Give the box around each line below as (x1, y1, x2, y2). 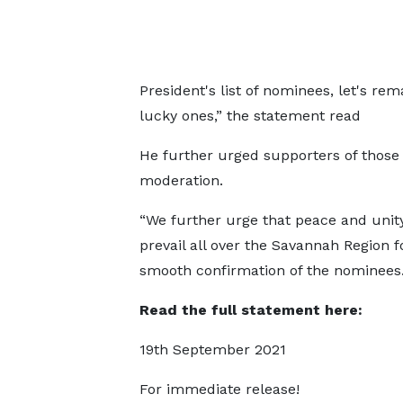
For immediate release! (139, 381, 300, 398)
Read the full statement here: (139, 301, 363, 318)
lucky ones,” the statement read (139, 107, 361, 124)
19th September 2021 (139, 341, 286, 358)
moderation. (139, 172, 223, 189)
